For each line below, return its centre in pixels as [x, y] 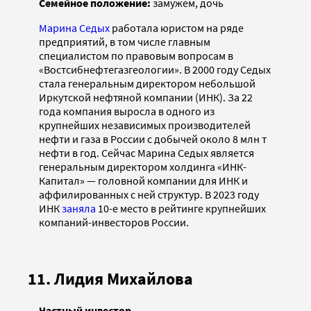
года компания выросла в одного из [127, 111]
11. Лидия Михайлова [110, 278]
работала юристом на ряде [177, 27]
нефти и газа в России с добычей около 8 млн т [153, 138]
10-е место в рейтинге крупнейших [181, 208]
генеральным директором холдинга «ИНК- [143, 166]
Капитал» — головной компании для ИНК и [143, 180]
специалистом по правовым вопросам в [136, 55]
